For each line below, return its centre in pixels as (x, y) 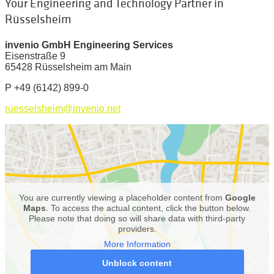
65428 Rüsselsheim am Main (68, 67)
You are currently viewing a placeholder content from (122, 198)
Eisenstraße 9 (35, 56)
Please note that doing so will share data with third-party (137, 218)
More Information (137, 244)
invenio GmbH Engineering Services (89, 45)
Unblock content (137, 263)
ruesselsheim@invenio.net (63, 109)
